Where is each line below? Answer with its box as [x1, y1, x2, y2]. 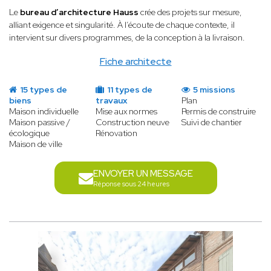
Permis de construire [181, 106, 256, 117]
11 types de [105, 84, 152, 96]
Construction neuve [95, 117, 169, 128]
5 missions [191, 84, 236, 96]
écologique [9, 128, 50, 139]
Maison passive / [9, 117, 70, 128]
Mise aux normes [95, 106, 157, 117]
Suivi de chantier [181, 117, 243, 128]
